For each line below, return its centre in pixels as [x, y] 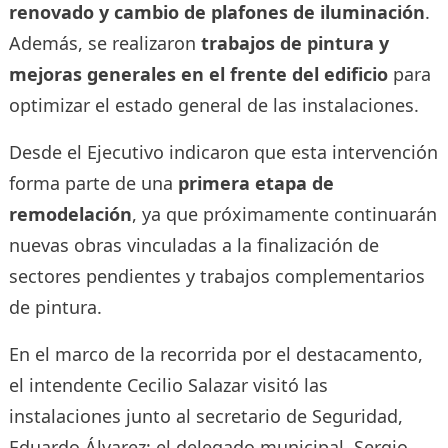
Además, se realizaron [104, 42]
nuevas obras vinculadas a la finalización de [193, 244]
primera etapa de [255, 182]
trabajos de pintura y [294, 42]
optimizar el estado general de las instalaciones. [213, 104]
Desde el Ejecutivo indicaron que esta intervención [223, 151]
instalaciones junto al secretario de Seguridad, [205, 415]
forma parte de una [93, 182]
